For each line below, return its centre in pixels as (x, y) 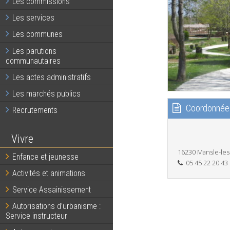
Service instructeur (37, 216)
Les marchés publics (46, 93)
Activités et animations (49, 173)
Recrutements (35, 110)
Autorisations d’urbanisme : (56, 206)
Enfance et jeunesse (45, 157)
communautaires (33, 61)
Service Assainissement (51, 189)
